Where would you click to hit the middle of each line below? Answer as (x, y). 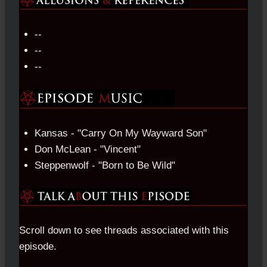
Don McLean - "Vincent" (87, 149)
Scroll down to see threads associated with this (124, 230)
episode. (38, 246)
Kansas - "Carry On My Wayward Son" (120, 133)
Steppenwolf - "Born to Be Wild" (105, 165)
